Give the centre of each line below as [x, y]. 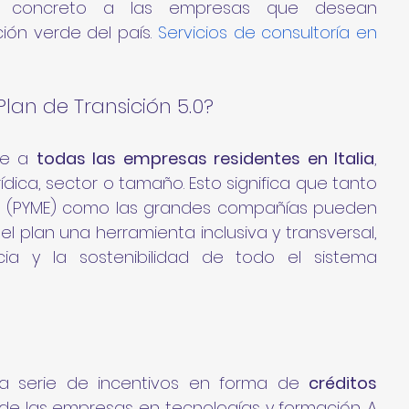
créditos [343, 383]
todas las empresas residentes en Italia [205, 158]
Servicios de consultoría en [267, 32]
